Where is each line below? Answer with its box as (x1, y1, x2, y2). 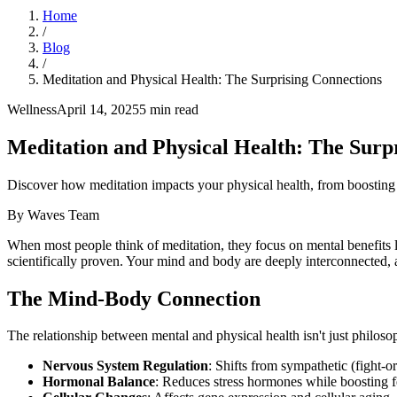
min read (146, 101, 198, 117)
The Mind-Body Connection (7, 286, 261, 310)
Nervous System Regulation (43, 358, 208, 374)
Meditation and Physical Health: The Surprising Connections (43, 71, 382, 87)
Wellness (7, 101, 57, 117)
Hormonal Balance (43, 374, 155, 390)
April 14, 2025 (57, 101, 139, 117)
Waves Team (27, 206, 99, 222)
